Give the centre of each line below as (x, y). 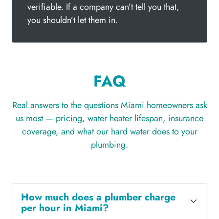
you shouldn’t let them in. (73, 20)
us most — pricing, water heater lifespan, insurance (109, 118)
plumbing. (109, 144)
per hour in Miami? (65, 208)
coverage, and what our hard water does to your (109, 131)
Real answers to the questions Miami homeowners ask (109, 105)
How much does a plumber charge (98, 197)
